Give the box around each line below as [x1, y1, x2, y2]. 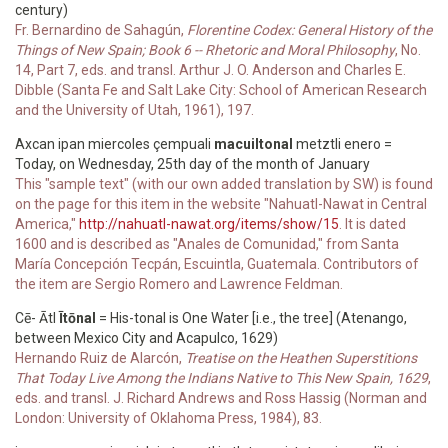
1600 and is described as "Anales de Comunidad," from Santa [15, 236, 399, 252]
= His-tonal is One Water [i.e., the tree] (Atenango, [96, 310, 407, 326]
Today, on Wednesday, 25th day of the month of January [15, 156, 370, 172]
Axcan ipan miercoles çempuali [15, 136, 214, 152]
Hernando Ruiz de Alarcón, [15, 350, 185, 366]
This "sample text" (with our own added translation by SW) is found [15, 176, 433, 192]
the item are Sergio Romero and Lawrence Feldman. [15, 276, 343, 292]
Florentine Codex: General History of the [187, 22, 432, 38]
